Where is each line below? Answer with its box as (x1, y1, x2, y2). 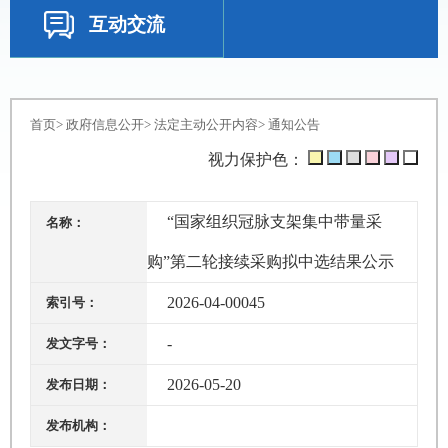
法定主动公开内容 (153, 117, 258, 132)
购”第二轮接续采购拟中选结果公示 (146, 253, 394, 270)
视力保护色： (208, 151, 309, 168)
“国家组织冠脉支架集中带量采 (166, 213, 382, 230)
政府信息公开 (65, 117, 144, 132)
